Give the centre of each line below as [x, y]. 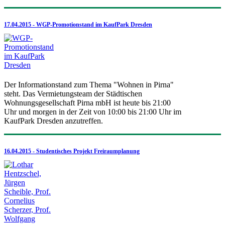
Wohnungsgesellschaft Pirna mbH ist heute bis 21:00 [87, 102]
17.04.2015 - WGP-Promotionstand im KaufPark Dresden [78, 24]
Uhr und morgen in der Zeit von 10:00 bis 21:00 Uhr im [93, 111]
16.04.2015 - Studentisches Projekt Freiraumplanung [72, 151]
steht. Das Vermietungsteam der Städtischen [73, 93]
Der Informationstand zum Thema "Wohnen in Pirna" [89, 84]
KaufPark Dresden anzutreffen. [53, 121]
